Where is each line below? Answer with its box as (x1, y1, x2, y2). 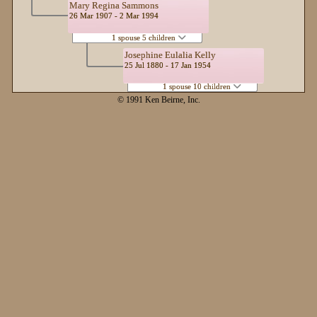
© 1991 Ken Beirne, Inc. (117, 96, 200, 105)
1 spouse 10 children (162, 81, 233, 91)
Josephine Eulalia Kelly (125, 50, 216, 60)
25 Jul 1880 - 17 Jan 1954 (125, 61, 211, 69)
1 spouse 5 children (111, 33, 178, 42)
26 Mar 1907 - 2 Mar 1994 (69, 11, 158, 20)
